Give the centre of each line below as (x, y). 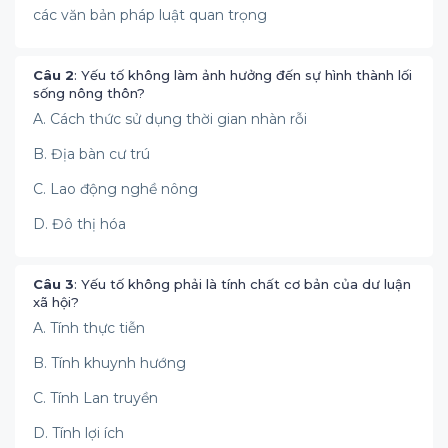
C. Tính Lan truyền (95, 398)
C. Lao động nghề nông (115, 189)
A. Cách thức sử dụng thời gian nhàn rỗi (170, 119)
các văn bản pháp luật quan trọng (150, 15)
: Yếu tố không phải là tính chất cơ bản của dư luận (242, 284)
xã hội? (56, 302)
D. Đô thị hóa (79, 224)
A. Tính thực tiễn (89, 328)
